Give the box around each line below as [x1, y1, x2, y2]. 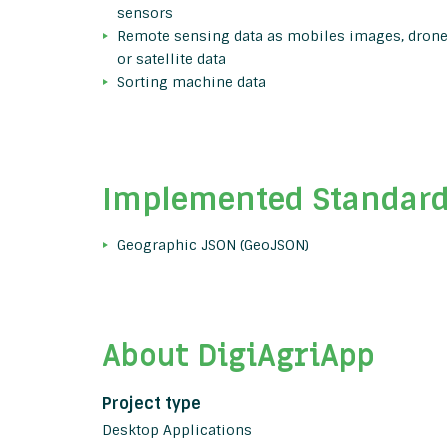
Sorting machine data [117, 73, 266, 92]
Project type [102, 393, 201, 415]
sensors [117, 4, 173, 23]
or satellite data [117, 50, 226, 69]
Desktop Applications [102, 421, 252, 440]
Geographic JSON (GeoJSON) [117, 236, 309, 255]
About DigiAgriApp [102, 337, 375, 377]
